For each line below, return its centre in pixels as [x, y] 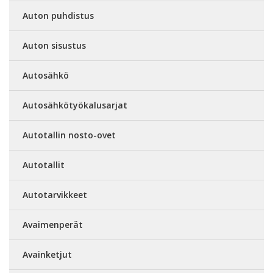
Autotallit [44, 165]
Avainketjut [47, 255]
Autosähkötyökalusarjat [75, 105]
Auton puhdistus [58, 16]
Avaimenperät [53, 225]
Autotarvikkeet [55, 195]
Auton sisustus [54, 46]
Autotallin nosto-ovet [69, 135]
